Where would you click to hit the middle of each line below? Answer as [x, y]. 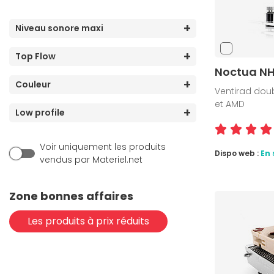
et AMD [230, 104]
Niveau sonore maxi [59, 28]
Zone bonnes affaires [71, 196]
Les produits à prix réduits [88, 221]
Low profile [40, 113]
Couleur [33, 85]
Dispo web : [238, 154]
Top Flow [35, 57]
